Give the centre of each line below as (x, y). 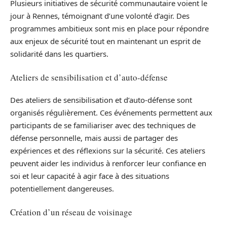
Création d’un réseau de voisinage (71, 212)
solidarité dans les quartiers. (59, 54)
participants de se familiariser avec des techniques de (103, 125)
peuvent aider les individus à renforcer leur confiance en (108, 163)
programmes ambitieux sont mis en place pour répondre (109, 28)
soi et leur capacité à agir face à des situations (90, 176)
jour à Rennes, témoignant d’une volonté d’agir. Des (100, 16)
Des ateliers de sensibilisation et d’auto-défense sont (101, 100)
